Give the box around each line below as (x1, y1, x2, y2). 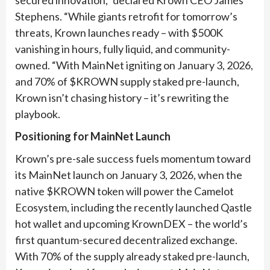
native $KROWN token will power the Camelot (15, 184, 234, 198)
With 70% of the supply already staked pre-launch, (15, 249, 250, 263)
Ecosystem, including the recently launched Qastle (15, 200, 252, 214)
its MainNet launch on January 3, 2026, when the (15, 168, 242, 181)
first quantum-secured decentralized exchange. (15, 233, 237, 246)
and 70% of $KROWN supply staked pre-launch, (15, 74, 239, 88)
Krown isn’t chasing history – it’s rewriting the (15, 90, 229, 104)
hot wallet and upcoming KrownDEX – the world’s (15, 216, 248, 230)
